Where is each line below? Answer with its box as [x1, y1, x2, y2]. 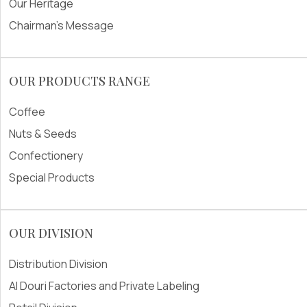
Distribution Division [9, 256, 108, 272]
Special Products [9, 170, 95, 186]
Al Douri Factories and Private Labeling [9, 278, 199, 294]
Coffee [9, 104, 45, 120]
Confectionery [9, 148, 83, 164]
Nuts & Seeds [9, 126, 77, 142]
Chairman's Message [9, 18, 114, 34]
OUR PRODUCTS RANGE [9, 73, 150, 90]
